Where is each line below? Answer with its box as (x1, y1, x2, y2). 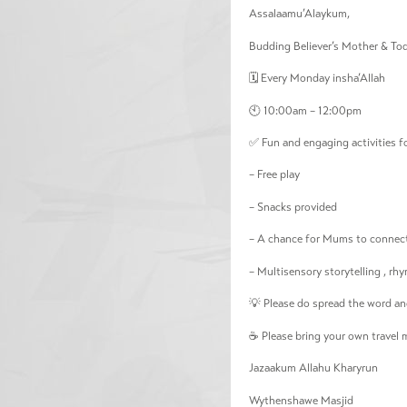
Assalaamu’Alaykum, (248, 6, 350, 22)
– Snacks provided (248, 199, 337, 214)
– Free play (248, 167, 300, 183)
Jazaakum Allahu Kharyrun (248, 361, 378, 376)
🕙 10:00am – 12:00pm (248, 103, 362, 118)
